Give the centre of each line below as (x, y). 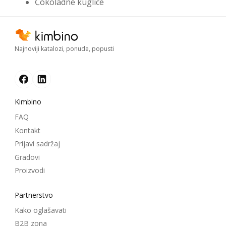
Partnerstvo (34, 195)
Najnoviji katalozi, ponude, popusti (64, 48)
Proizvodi (30, 171)
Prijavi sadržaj (37, 144)
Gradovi (27, 157)
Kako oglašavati (41, 210)
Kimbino (28, 101)
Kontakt (27, 130)
